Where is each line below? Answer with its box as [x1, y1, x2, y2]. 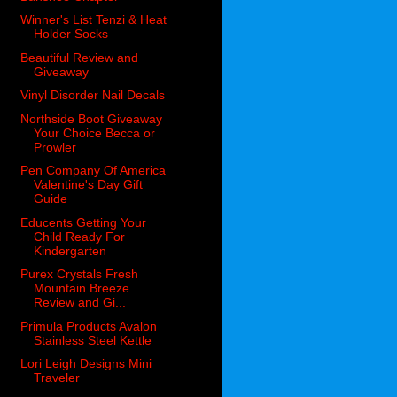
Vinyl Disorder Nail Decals [20, 88, 166, 103]
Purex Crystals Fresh [20, 267, 139, 282]
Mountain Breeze [34, 281, 130, 296]
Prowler [34, 139, 77, 154]
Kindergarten [34, 243, 107, 258]
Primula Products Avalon [20, 318, 158, 333]
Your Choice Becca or [34, 125, 156, 140]
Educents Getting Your [20, 214, 147, 230]
